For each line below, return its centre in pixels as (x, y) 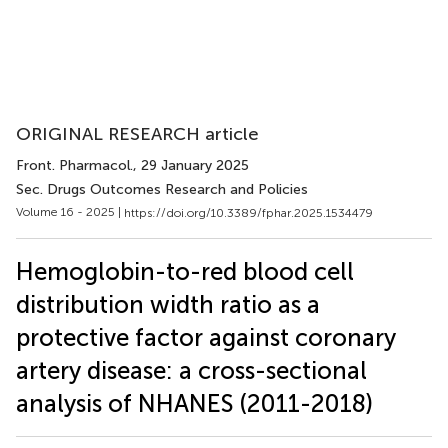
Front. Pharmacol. (74, 165)
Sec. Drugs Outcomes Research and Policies (162, 189)
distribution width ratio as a (168, 304)
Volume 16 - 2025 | (70, 212)
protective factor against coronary (206, 337)
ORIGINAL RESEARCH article (137, 134)
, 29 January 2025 (191, 165)
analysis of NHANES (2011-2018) (194, 403)
